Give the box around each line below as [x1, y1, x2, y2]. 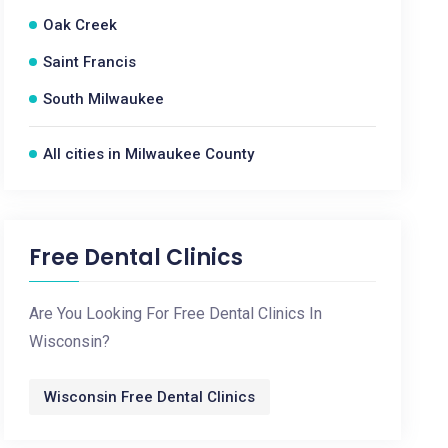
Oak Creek [43, 16, 118, 34]
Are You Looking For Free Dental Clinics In [29, 304, 323, 323]
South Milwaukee [43, 90, 165, 108]
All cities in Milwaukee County [43, 145, 255, 163]
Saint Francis [43, 53, 137, 71]
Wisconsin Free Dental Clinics [44, 388, 256, 406]
